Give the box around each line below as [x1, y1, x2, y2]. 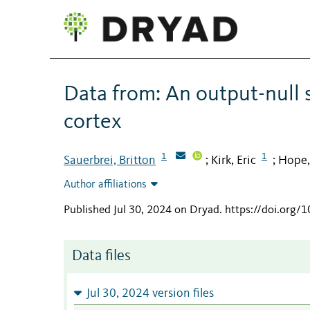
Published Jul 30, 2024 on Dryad [64, 204, 219, 217]
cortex [64, 111, 122, 134]
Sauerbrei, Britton [64, 154, 156, 167]
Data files [72, 249, 131, 264]
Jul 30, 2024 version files [86, 288, 214, 300]
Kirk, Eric [211, 154, 256, 167]
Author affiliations [64, 179, 147, 191]
